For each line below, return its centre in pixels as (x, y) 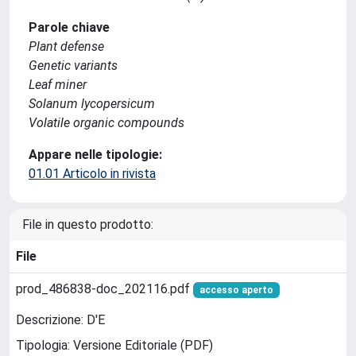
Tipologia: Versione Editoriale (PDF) (114, 346)
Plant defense (66, 46)
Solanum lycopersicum (92, 104)
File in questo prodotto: (88, 224)
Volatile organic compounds (106, 123)
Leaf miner (58, 85)
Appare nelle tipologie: (95, 155)
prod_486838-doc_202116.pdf (104, 289)
